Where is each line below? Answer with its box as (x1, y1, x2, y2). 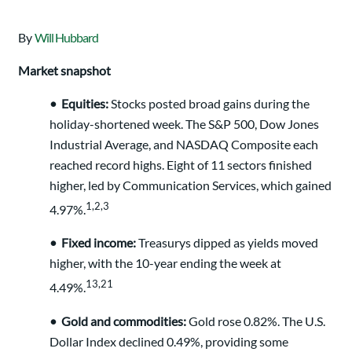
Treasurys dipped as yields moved (138, 235, 318, 251)
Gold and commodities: (61, 313, 186, 328)
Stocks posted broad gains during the (111, 96, 310, 112)
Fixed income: (61, 235, 138, 251)
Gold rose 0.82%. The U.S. (186, 313, 325, 328)
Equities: (61, 96, 111, 112)
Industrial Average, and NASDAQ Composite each (49, 137, 318, 152)
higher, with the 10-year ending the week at (49, 255, 281, 271)
